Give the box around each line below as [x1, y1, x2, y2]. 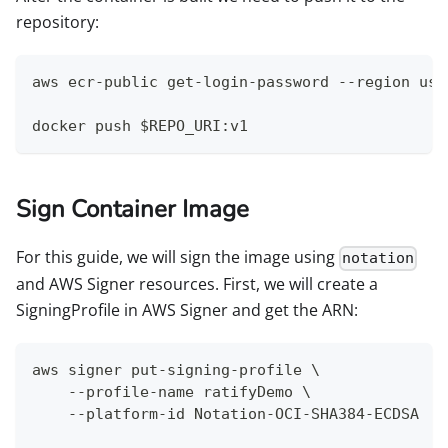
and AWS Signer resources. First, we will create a [16, 273, 378, 296]
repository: [16, 11, 99, 34]
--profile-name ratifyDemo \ [32, 383, 311, 402]
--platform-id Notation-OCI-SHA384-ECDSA [32, 405, 419, 424]
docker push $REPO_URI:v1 [32, 117, 248, 136]
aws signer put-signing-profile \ [32, 361, 320, 380]
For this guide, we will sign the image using [16, 246, 339, 269]
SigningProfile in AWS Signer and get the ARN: [16, 299, 358, 322]
